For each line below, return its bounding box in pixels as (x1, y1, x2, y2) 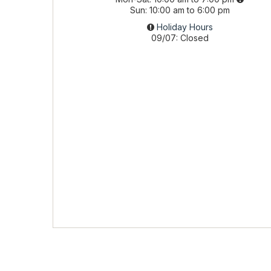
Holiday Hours (156, 21, 213, 32)
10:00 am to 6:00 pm (149, 4, 230, 15)
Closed (180, 32, 209, 43)
